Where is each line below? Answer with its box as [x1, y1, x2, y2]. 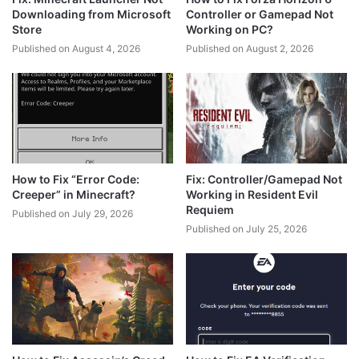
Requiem [186, 203, 234, 217]
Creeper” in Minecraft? [12, 188, 135, 202]
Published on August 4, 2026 [12, 42, 140, 55]
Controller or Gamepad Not [186, 7, 333, 22]
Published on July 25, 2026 [186, 223, 307, 236]
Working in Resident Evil [186, 188, 318, 202]
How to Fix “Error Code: [12, 172, 139, 187]
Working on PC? [186, 22, 273, 37]
